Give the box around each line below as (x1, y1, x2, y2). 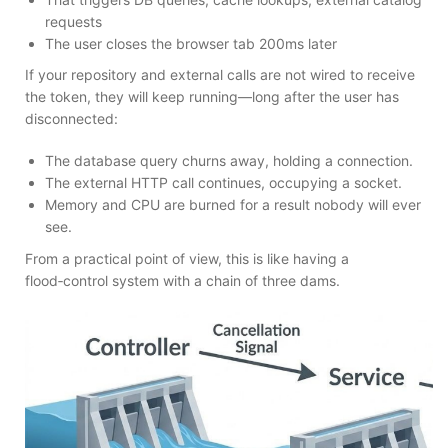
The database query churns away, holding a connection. (45, 152, 413, 170)
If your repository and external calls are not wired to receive (25, 66, 415, 84)
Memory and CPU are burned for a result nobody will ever (45, 196, 421, 214)
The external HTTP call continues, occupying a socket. (45, 174, 402, 192)
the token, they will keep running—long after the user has (25, 88, 399, 106)
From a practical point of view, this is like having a (25, 250, 349, 268)
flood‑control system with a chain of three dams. (25, 272, 340, 290)
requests (45, 12, 102, 30)
